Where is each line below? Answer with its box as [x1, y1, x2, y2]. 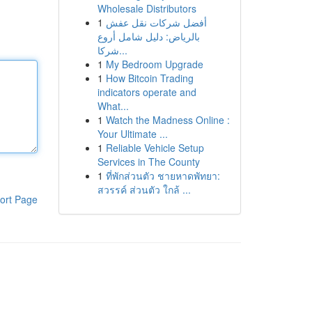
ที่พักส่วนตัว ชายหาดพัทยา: [105, 169, 220, 182]
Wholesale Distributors [97, 1, 196, 15]
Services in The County [97, 155, 200, 169]
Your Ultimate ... [97, 127, 168, 141]
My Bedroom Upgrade [105, 57, 203, 71]
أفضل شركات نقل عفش [105, 15, 207, 29]
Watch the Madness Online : [105, 113, 230, 127]
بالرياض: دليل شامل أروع [97, 29, 200, 43]
